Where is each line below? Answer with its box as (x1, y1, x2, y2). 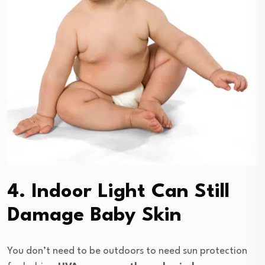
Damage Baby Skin (7, 205, 182, 225)
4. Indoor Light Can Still (7, 182, 230, 202)
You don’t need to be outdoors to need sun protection (7, 245, 247, 256)
